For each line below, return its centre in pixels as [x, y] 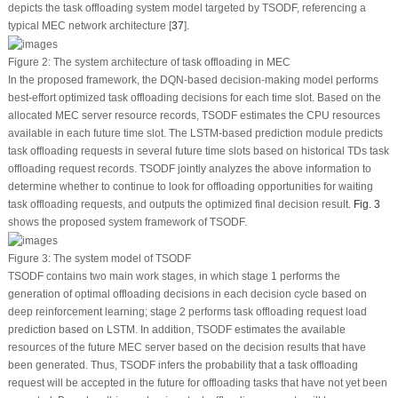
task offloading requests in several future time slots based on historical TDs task [198, 151]
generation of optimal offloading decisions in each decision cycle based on [187, 294]
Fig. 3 [366, 205]
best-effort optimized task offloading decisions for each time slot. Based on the [194, 98]
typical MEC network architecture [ [89, 26]
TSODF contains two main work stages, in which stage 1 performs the [174, 276]
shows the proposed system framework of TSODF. [127, 223]
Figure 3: [29, 258]
